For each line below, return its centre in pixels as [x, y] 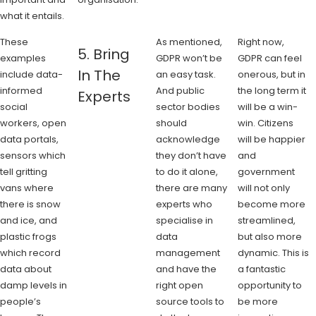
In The [99, 76]
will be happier [272, 139]
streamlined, [267, 220]
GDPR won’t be [189, 58]
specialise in [184, 220]
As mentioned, [189, 42]
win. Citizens [266, 123]
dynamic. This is [274, 253]
